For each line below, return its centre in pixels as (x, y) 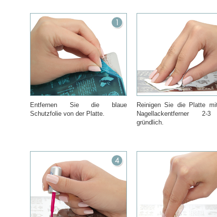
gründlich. (150, 122)
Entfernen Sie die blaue (78, 105)
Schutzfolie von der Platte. (67, 114)
